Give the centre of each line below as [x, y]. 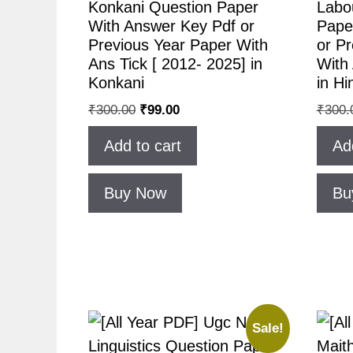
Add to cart [143, 146]
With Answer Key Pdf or [171, 26]
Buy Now [135, 193]
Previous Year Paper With [178, 45]
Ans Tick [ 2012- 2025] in [175, 63]
